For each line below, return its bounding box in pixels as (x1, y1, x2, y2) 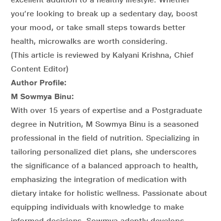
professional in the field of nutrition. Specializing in (11, 133, 199, 143)
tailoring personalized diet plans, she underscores (11, 147, 196, 156)
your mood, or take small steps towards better (11, 22, 185, 32)
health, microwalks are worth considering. (11, 36, 168, 46)
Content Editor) (11, 64, 69, 74)
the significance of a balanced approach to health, (11, 160, 198, 170)
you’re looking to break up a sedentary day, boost (11, 8, 198, 18)
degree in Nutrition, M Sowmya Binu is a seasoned (11, 119, 199, 129)
